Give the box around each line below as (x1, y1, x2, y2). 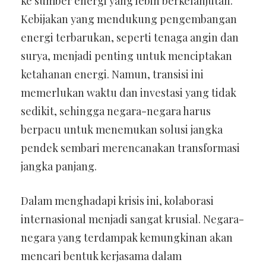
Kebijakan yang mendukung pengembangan (21, 12, 237, 26)
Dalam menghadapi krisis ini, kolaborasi (21, 194, 214, 208)
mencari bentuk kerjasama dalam (21, 249, 182, 263)
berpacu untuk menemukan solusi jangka (21, 122, 223, 137)
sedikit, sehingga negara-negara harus (21, 104, 211, 118)
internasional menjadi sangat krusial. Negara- (21, 212, 244, 226)
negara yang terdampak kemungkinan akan (21, 230, 233, 245)
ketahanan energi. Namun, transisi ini (21, 67, 204, 81)
